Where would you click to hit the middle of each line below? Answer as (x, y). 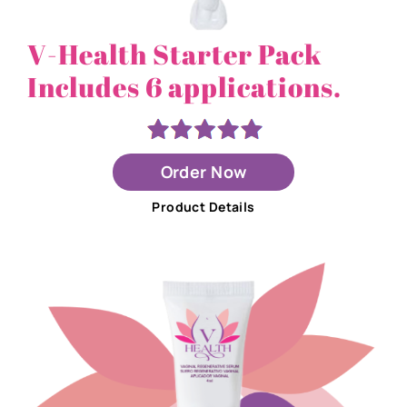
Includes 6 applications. (184, 87)
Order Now (203, 172)
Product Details (203, 207)
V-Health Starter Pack (174, 55)
